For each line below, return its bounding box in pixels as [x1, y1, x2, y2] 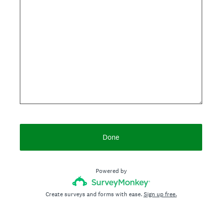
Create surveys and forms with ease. [45, 190, 144, 198]
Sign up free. [143, 190, 177, 198]
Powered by [95, 166, 127, 175]
